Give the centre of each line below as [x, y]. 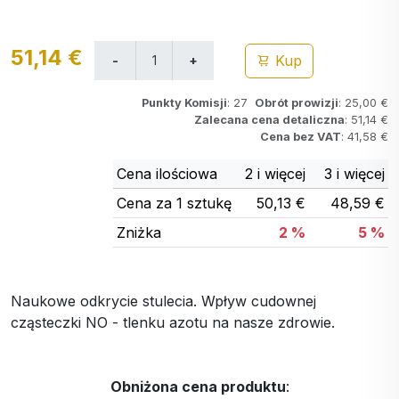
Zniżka [139, 232]
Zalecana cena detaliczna [269, 119]
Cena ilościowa [167, 173]
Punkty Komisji [184, 102]
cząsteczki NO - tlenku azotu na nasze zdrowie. [173, 322]
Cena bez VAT [301, 136]
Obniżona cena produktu [198, 386]
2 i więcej [275, 173]
